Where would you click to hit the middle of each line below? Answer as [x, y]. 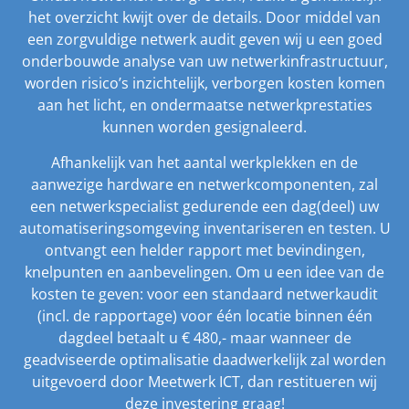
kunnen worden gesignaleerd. [204, 127]
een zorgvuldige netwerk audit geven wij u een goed [204, 40]
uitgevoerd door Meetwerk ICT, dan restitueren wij [204, 381]
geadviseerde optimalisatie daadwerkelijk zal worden [204, 359]
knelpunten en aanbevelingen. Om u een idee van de [204, 272]
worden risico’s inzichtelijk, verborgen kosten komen [204, 84]
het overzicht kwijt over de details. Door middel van [204, 18]
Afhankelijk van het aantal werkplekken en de [204, 162]
